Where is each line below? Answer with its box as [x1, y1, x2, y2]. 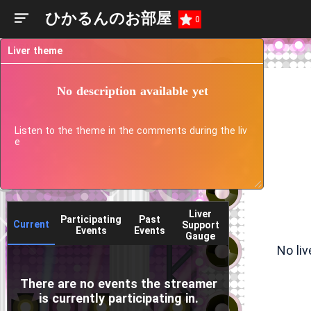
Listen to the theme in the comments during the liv [15, 125, 247, 136]
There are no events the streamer [20, 276, 217, 291]
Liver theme [8, 45, 62, 56]
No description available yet [57, 83, 208, 98]
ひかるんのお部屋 [45, 10, 171, 27]
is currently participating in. [39, 291, 199, 305]
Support [181, 219, 219, 230]
